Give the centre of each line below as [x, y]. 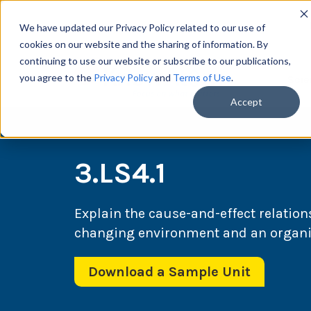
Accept [246, 102]
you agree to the [57, 77]
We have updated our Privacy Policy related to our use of [142, 27]
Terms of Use [202, 77]
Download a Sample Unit [169, 272]
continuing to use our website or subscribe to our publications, [155, 61]
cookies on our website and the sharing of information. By [144, 44]
